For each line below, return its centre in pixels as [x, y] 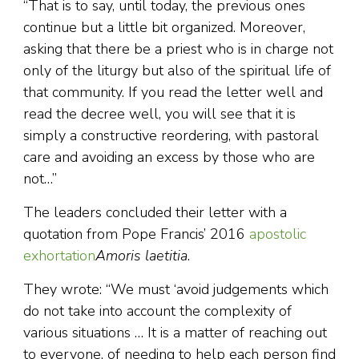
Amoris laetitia [141, 256]
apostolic [278, 234]
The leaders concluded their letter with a [155, 213]
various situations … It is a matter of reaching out [175, 333]
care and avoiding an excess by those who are [169, 157]
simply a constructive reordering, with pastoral [171, 136]
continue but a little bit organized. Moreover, [164, 28]
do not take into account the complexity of [157, 311]
